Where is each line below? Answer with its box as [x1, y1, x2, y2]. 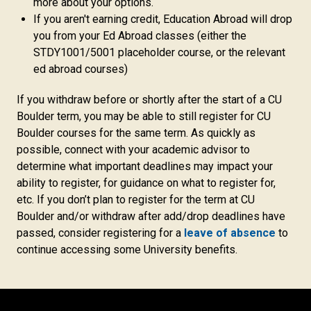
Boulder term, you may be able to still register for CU [17, 110, 271, 123]
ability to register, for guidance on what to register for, [17, 176, 276, 190]
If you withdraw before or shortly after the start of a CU [17, 93, 282, 106]
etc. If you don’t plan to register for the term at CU [17, 193, 255, 206]
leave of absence [184, 226, 276, 239]
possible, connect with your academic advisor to [17, 143, 250, 156]
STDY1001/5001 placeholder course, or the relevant [33, 46, 285, 59]
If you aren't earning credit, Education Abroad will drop [33, 12, 292, 26]
